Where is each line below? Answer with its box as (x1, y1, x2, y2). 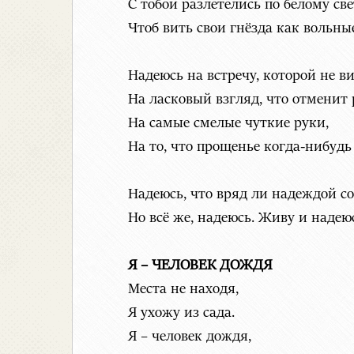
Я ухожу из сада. (128, 305, 235, 322)
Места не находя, (128, 281, 239, 298)
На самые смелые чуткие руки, (128, 115, 329, 132)
